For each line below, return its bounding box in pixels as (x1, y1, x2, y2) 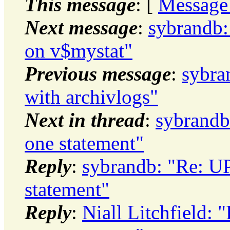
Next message (25, 16, 138, 39)
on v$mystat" (25, 39, 132, 62)
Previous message (25, 62, 171, 85)
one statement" (25, 131, 144, 154)
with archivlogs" (25, 85, 158, 108)
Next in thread (25, 108, 145, 131)
